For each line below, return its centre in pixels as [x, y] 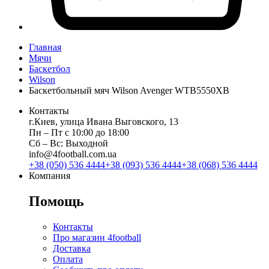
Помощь [56, 201]
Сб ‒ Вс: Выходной [68, 143]
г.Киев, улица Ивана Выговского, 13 [104, 122]
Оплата [68, 259]
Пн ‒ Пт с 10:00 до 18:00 [79, 132]
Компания [50, 176]
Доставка [72, 248]
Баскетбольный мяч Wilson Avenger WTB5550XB [129, 90]
